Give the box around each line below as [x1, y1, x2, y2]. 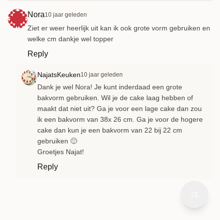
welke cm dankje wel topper [27, 34, 113, 43]
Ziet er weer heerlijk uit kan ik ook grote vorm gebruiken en [27, 24, 210, 32]
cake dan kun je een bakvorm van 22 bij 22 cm [37, 126, 182, 134]
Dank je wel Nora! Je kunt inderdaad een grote [37, 82, 182, 91]
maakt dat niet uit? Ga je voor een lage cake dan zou [37, 104, 202, 112]
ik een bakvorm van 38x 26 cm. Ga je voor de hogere [37, 115, 203, 123]
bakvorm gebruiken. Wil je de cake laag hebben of [37, 93, 193, 102]
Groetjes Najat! [37, 147, 84, 156]
